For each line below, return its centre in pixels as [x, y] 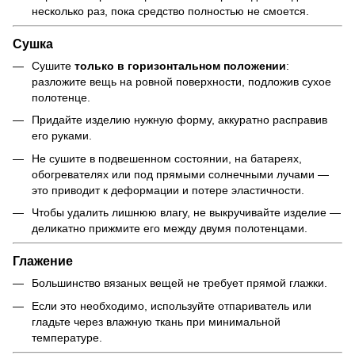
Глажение [43, 261]
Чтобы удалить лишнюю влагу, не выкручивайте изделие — [186, 212]
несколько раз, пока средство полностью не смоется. [170, 11]
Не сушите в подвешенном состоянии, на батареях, [167, 158]
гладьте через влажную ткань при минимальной [156, 321]
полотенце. [61, 97]
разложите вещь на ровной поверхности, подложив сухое [181, 81]
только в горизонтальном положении [180, 65]
